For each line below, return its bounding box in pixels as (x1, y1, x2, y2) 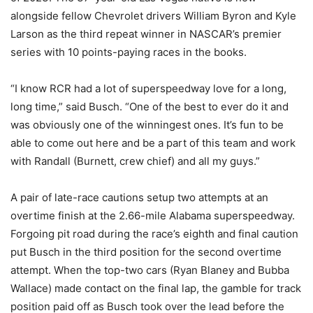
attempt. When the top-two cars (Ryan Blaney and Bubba (10, 263, 289, 277)
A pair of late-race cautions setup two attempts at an (10, 191, 268, 205)
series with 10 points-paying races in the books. (10, 45, 247, 59)
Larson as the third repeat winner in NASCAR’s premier (10, 27, 282, 41)
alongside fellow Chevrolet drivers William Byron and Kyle (10, 9, 296, 23)
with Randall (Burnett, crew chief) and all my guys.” (10, 154, 260, 168)
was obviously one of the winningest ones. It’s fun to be (10, 118, 284, 132)
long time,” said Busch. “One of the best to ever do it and (10, 100, 289, 114)
